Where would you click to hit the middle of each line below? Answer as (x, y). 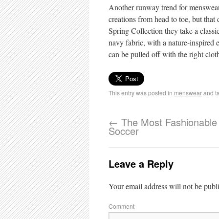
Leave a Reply (141, 164)
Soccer (124, 131)
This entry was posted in (141, 93)
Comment (121, 206)
